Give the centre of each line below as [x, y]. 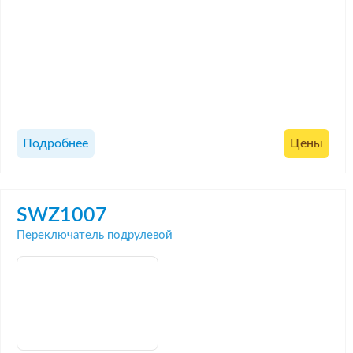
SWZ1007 [62, 215]
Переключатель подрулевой [95, 235]
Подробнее [56, 144]
